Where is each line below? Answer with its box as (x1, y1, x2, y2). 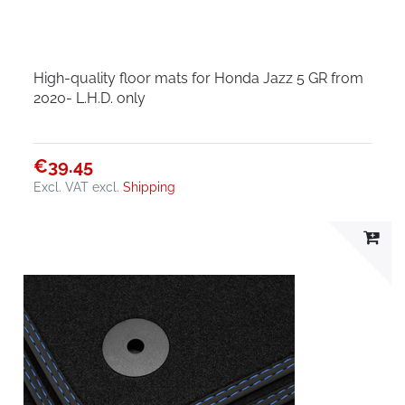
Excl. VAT (33, 179, 89, 194)
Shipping (123, 179, 176, 194)
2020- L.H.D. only (33, 89, 146, 107)
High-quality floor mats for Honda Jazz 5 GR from (33, 69, 364, 87)
